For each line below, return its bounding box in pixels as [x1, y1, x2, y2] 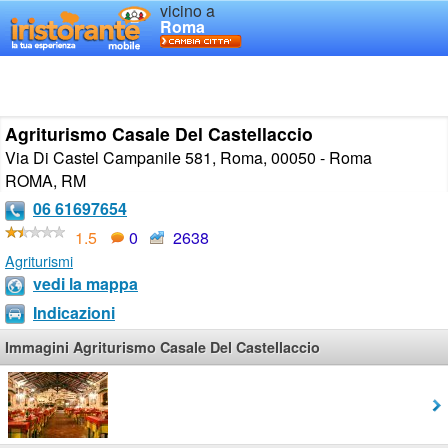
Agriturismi [5, 249, 73, 271]
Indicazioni [33, 300, 115, 324]
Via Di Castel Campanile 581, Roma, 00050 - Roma [5, 146, 372, 169]
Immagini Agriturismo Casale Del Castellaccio [5, 337, 320, 358]
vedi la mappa [33, 271, 138, 295]
